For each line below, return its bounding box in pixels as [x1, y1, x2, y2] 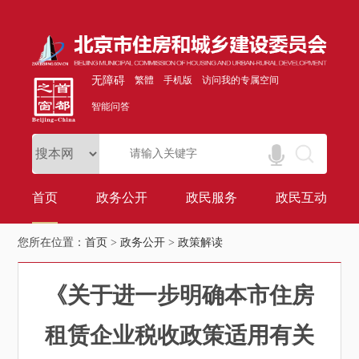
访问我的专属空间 [202, 75, 280, 87]
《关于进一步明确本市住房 [44, 283, 314, 309]
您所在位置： [18, 236, 86, 249]
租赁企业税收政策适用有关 [44, 323, 314, 349]
